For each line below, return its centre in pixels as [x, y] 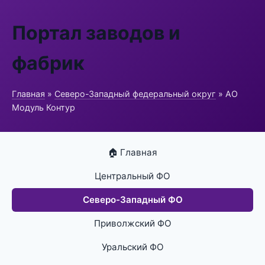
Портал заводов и [96, 33]
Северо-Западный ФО [132, 200]
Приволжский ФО [132, 223]
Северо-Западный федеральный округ [135, 94]
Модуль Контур [43, 107]
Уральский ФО [132, 247]
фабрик [48, 63]
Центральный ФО [132, 176]
